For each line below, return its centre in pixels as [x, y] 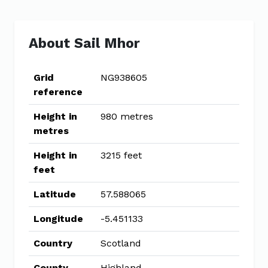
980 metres [127, 116]
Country [53, 243]
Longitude [58, 219]
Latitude [55, 194]
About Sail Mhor [84, 43]
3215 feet [121, 155]
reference [58, 92]
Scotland [121, 243]
